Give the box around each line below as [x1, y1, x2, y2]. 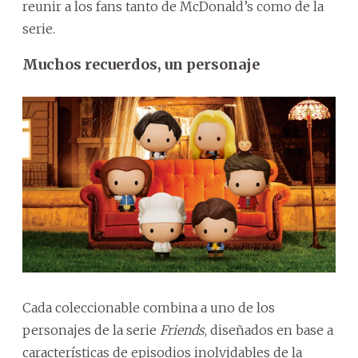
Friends [160, 322, 205, 339]
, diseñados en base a [205, 322, 333, 339]
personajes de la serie [22, 322, 160, 339]
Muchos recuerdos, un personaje [22, 54, 260, 74]
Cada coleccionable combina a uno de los [22, 300, 275, 316]
